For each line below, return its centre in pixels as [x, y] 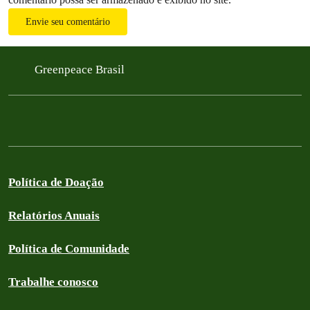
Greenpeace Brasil [81, 69]
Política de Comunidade [69, 248]
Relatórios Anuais [54, 215]
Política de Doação [56, 182]
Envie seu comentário [68, 21]
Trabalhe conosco [53, 282]
